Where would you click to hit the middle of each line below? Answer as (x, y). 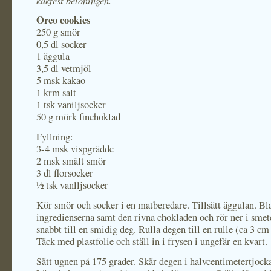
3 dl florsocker (65, 173)
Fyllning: (55, 137)
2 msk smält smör (71, 161)
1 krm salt (56, 93)
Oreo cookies (63, 20)
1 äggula (53, 56)
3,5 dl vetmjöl (64, 68)
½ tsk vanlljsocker (72, 185)
